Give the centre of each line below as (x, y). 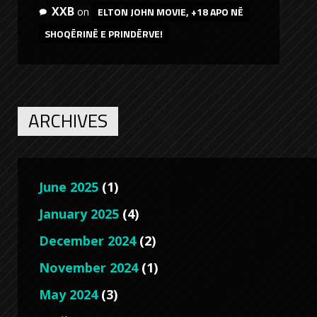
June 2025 (69, 186)
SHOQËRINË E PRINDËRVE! (104, 33)
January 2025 (79, 213)
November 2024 (88, 267)
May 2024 (68, 294)
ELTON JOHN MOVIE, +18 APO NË (171, 11)
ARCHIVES (68, 120)
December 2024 (87, 240)
